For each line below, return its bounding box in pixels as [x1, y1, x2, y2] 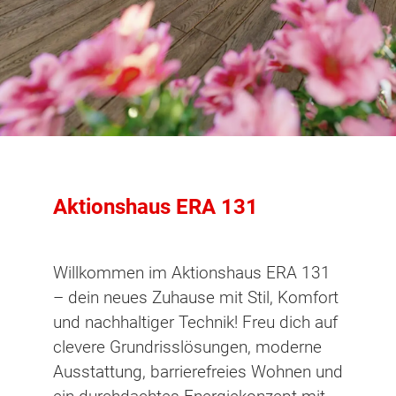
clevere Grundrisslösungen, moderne [53, 336, 322, 357]
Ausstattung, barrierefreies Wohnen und [53, 361, 343, 382]
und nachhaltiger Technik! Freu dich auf [53, 311, 338, 332]
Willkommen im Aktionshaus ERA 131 [53, 262, 331, 283]
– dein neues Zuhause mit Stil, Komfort [53, 286, 339, 308]
